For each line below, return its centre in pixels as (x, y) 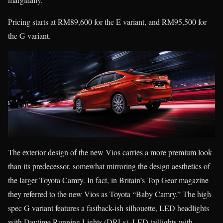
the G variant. (29, 36)
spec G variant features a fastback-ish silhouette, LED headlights (109, 208)
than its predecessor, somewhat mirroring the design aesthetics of (109, 166)
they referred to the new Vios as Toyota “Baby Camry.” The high (110, 194)
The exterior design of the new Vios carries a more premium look (110, 152)
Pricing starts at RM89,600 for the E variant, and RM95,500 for (107, 22)
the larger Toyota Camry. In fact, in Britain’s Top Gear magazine (108, 180)
